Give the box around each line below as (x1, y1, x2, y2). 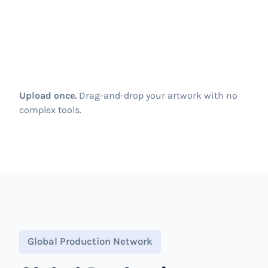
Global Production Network (28, 235, 153, 247)
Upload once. (19, 89, 77, 101)
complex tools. (19, 103, 81, 115)
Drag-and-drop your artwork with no (77, 89, 237, 101)
